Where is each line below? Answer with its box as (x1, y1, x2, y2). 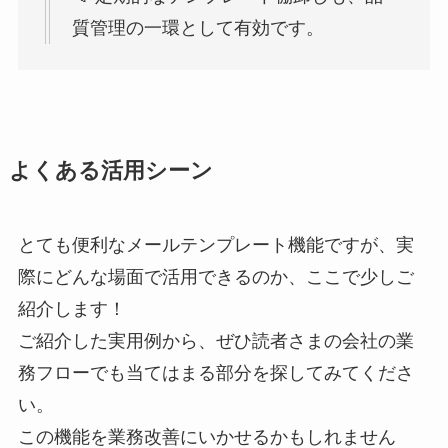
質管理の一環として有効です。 (71, 17, 324, 38)
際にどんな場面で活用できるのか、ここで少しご (17, 267, 414, 288)
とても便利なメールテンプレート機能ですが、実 (17, 235, 414, 256)
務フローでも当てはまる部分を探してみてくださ (17, 363, 414, 384)
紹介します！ (17, 299, 126, 320)
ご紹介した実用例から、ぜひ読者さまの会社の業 (17, 331, 414, 352)
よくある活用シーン (8, 159, 213, 184)
